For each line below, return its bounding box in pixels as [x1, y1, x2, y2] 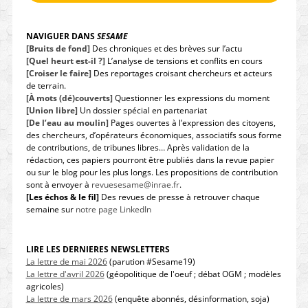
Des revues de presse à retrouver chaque [98, 190, 260, 203]
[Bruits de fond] [25, 42, 90, 54]
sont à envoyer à [25, 178, 91, 190]
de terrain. [25, 79, 66, 91]
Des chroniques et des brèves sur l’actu [89, 42, 242, 54]
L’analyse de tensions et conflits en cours [104, 54, 263, 67]
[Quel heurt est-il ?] [25, 54, 105, 67]
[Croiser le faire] [25, 67, 91, 79]
